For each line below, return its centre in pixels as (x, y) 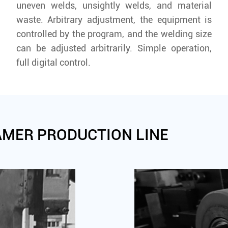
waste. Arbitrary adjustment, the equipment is (114, 19)
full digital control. (53, 62)
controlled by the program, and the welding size (114, 34)
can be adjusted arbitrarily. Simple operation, (114, 48)
